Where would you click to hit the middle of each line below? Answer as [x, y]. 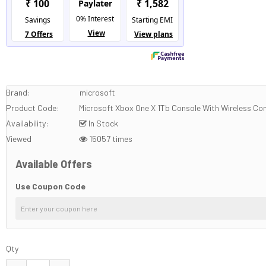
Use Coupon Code [51, 186]
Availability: [28, 123]
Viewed [19, 139]
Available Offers [54, 164]
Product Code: [33, 108]
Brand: [18, 93]
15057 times [110, 139]
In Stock [103, 123]
